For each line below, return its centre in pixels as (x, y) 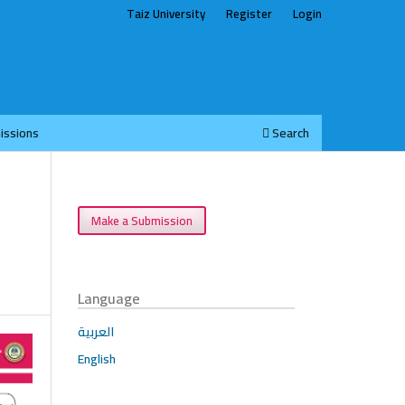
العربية (96, 331)
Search (289, 132)
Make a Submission (142, 220)
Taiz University (166, 13)
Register (250, 13)
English (97, 358)
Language (109, 298)
